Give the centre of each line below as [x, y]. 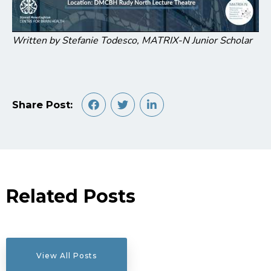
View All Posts [67, 255]
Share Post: [47, 104]
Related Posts [71, 196]
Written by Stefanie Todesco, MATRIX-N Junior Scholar [133, 40]
